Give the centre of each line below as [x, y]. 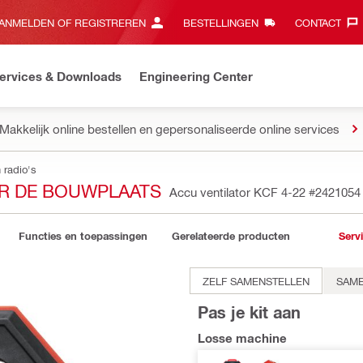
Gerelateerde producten [231, 236]
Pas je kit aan [249, 312]
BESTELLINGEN [220, 22]
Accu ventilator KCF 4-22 [239, 192]
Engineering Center [196, 76]
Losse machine [242, 337]
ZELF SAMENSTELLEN [256, 281]
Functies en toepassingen [83, 236]
